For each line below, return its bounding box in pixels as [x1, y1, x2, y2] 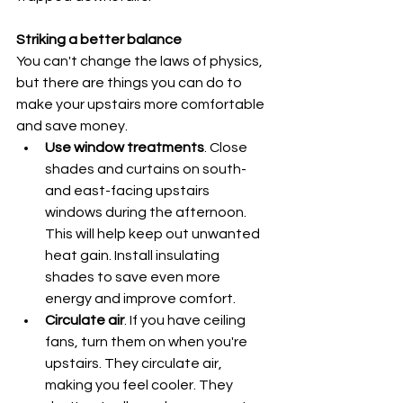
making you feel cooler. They [45, 378, 236, 392]
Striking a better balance [16, 32, 182, 47]
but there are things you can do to [16, 76, 245, 90]
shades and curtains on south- [45, 162, 249, 176]
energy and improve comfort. [45, 291, 236, 306]
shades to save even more [45, 270, 223, 284]
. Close [204, 140, 250, 155]
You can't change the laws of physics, [16, 54, 265, 68]
